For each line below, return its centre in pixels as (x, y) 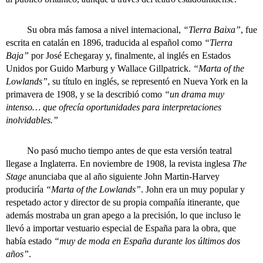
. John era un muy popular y (193, 189)
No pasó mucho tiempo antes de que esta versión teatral (119, 151)
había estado (30, 241)
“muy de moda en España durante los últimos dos (147, 241)
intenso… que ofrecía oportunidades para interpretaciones (114, 107)
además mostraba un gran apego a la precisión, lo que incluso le (123, 215)
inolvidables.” (32, 120)
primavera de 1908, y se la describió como (85, 94)
